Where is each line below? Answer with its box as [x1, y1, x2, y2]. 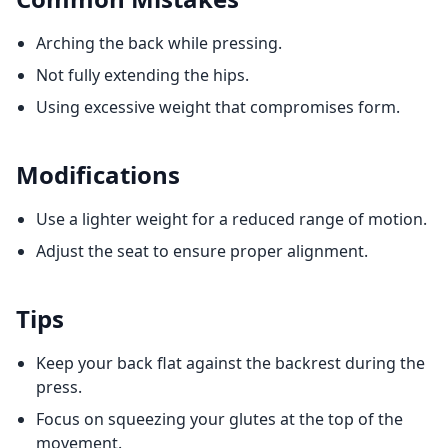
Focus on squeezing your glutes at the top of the [36, 408, 403, 430]
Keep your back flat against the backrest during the [36, 352, 425, 374]
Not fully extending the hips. [36, 64, 249, 86]
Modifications [16, 158, 180, 191]
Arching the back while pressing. [36, 32, 282, 54]
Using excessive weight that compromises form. [36, 96, 400, 118]
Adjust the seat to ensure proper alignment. [36, 240, 368, 262]
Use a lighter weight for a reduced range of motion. [36, 208, 427, 230]
